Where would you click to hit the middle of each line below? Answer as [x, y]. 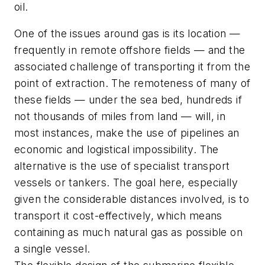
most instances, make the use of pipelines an [127, 133]
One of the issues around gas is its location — [127, 34]
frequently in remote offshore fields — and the [130, 50]
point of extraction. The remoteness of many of [132, 83]
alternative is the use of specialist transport [122, 166]
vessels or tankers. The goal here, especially [126, 183]
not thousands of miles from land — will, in [120, 117]
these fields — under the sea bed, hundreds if [128, 100]
